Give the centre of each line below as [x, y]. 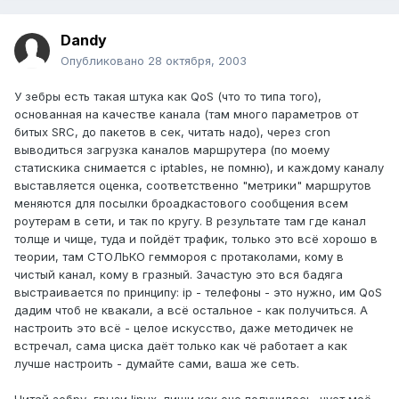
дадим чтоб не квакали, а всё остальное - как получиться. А [191, 310]
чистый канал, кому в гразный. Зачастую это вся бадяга [179, 275]
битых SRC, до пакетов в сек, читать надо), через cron [172, 132]
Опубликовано [104, 61]
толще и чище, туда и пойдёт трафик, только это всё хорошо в [196, 239]
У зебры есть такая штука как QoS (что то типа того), [168, 97]
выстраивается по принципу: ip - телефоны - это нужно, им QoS [198, 293]
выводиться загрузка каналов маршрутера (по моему [172, 150]
